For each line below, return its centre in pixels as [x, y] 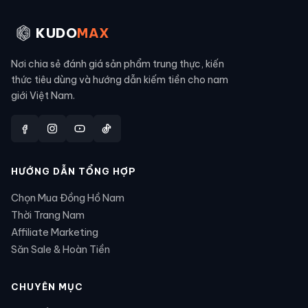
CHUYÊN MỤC [47, 287]
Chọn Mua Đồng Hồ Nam [68, 198]
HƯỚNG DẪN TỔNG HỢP [73, 171]
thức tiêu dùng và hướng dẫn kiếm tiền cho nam [120, 80]
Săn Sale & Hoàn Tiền [60, 249]
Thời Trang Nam [48, 215]
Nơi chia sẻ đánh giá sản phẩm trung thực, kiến [118, 64]
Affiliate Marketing [55, 232]
